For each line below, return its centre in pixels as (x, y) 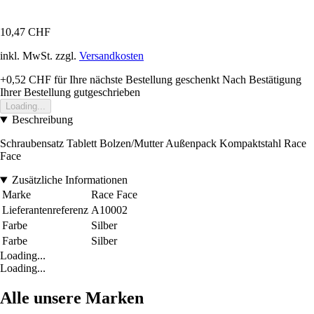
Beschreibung (42, 120)
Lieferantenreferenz (45, 210)
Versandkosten (111, 56)
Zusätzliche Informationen (69, 180)
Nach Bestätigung (262, 80)
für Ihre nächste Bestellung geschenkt (135, 80)
